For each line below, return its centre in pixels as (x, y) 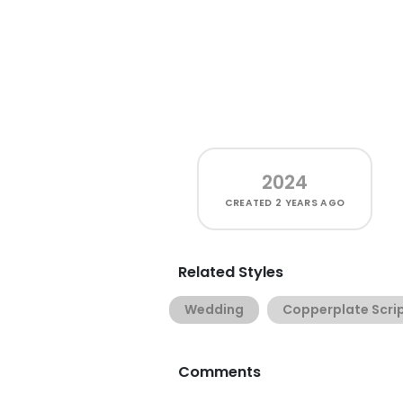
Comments (219, 372)
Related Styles (231, 272)
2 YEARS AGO (310, 203)
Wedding (214, 309)
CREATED (250, 203)
